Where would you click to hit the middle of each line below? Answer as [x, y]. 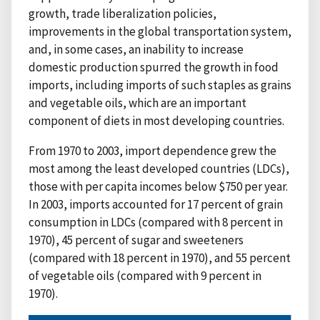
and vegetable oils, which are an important [137, 103]
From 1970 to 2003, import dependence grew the [152, 151]
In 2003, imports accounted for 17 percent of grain [156, 205]
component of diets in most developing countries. [156, 121]
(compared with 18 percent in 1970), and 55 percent [160, 258]
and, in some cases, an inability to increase [136, 50]
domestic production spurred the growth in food [154, 67]
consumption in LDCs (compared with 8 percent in [156, 222]
